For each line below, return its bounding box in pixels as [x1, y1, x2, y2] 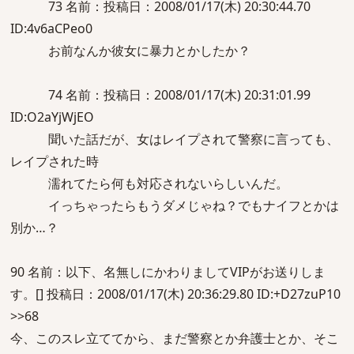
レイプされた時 [10, 153, 99, 170]
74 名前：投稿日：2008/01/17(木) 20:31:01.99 [10, 86, 311, 104]
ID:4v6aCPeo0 [10, 20, 92, 37]
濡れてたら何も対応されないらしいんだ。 [10, 175, 288, 192]
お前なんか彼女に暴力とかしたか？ [10, 42, 250, 59]
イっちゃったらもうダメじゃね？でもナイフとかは [10, 197, 339, 214]
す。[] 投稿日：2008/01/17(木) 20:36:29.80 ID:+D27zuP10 [10, 285, 341, 303]
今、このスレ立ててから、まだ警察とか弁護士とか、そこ [10, 330, 339, 347]
